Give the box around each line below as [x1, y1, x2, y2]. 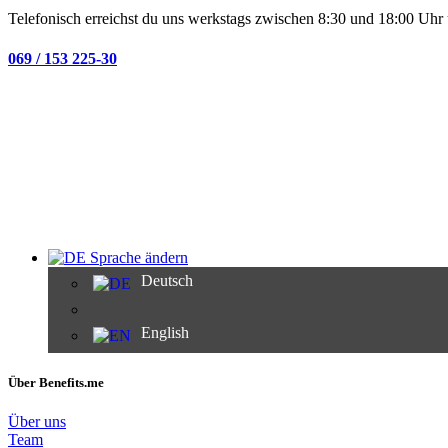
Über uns [8, 413, 66, 431]
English [141, 323, 189, 341]
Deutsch [141, 271, 193, 289]
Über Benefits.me [8, 375, 104, 391]
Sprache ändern [86, 248, 188, 266]
